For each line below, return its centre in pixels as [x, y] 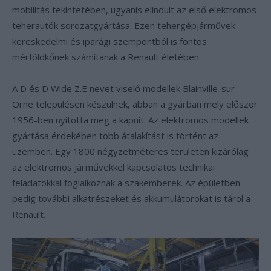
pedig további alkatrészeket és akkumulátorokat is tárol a [131, 198]
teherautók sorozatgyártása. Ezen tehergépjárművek [124, 25]
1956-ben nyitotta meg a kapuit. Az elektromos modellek [130, 120]
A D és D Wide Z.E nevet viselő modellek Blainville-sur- [125, 88]
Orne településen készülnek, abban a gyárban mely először [135, 104]
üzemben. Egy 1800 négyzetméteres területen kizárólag [130, 151]
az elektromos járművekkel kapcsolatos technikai [113, 167]
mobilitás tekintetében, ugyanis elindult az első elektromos [134, 10]
